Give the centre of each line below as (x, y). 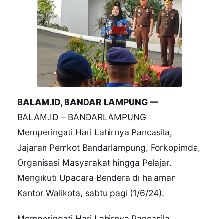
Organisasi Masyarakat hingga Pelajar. (94, 162)
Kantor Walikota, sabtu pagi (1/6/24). (91, 193)
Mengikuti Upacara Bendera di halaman (97, 177)
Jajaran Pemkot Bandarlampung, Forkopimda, (109, 147)
